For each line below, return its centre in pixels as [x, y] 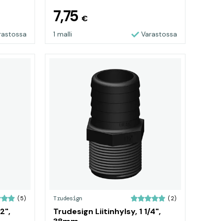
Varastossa [159, 34]
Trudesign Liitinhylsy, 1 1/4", [107, 211]
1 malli [63, 34]
